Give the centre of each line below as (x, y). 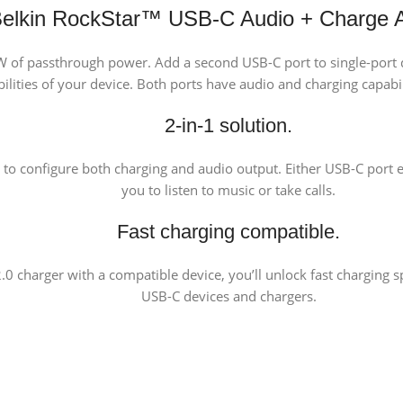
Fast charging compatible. (228, 231)
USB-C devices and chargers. (228, 296)
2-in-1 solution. (228, 125)
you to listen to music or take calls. (228, 189)
